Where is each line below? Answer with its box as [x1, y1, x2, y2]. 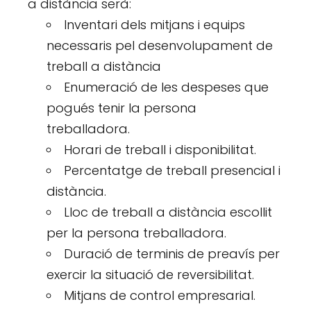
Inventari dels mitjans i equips [64, 15, 246, 33]
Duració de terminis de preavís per [64, 244, 280, 262]
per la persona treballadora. [47, 224, 227, 242]
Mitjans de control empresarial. [64, 286, 256, 304]
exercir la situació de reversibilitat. [47, 265, 255, 283]
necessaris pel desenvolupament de [47, 36, 274, 54]
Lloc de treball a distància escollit [64, 203, 273, 221]
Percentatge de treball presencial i [64, 161, 281, 179]
